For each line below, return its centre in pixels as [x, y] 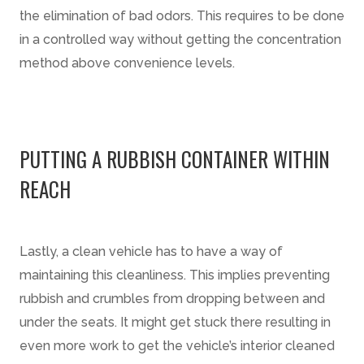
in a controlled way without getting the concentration [180, 40]
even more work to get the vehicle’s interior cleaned [177, 346]
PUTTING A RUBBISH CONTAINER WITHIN [175, 159]
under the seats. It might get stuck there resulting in [175, 323]
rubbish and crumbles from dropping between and [172, 299]
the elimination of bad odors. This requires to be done [182, 16]
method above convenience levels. [127, 63]
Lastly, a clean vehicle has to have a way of [151, 252]
